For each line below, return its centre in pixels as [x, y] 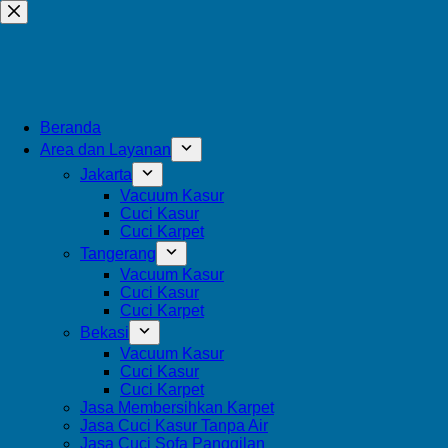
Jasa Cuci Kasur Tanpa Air [174, 425]
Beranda [70, 127]
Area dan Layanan [105, 149]
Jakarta [106, 174]
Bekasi [104, 332]
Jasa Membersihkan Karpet [177, 407]
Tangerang [118, 253]
